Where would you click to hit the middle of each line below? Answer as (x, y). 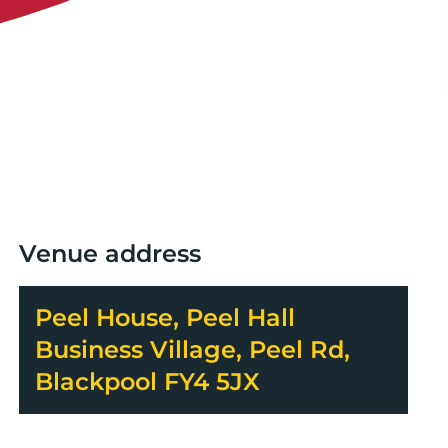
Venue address (109, 253)
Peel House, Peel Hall (164, 317)
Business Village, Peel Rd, (192, 349)
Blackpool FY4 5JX (147, 381)
